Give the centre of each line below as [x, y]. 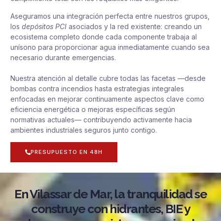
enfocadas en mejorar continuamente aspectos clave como [107, 99]
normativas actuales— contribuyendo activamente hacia [101, 119]
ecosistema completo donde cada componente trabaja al [104, 37]
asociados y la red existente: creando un [134, 26]
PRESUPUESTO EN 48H [67, 152]
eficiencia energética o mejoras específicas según [93, 109]
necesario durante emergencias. [63, 57]
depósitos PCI [44, 26]
